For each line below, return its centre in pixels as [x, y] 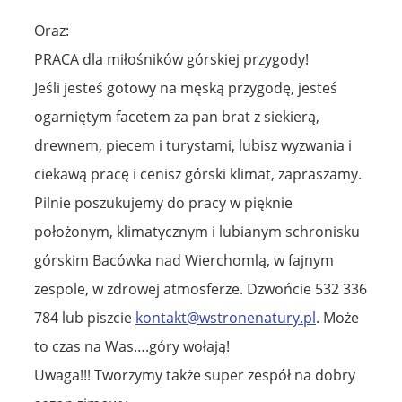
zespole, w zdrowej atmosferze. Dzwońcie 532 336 [201, 288]
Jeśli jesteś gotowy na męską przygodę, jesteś [186, 87]
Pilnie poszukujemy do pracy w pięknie [163, 202]
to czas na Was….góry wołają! [132, 346]
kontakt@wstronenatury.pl [226, 317]
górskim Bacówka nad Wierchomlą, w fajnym [184, 260]
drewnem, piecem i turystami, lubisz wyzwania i [193, 145]
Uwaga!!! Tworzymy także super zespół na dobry [195, 375]
